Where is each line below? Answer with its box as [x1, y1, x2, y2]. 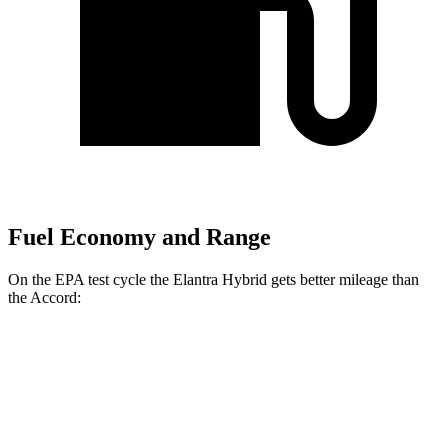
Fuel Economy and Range [8, 224, 271, 251]
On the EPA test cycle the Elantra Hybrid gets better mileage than [8, 271, 419, 289]
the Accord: [8, 289, 81, 307]
